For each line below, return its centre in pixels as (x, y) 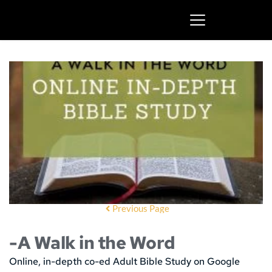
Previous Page (141, 209)
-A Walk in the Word (92, 243)
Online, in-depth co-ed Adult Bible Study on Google (124, 262)
